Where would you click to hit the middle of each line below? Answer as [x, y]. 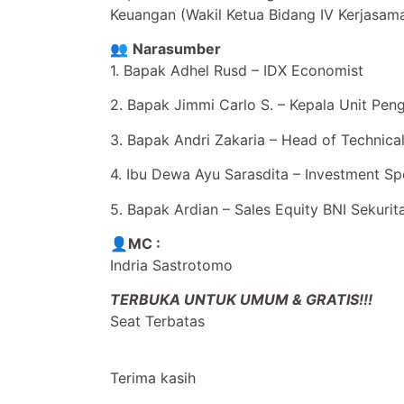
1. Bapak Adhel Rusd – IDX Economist [237, 70]
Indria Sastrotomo [171, 265]
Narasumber [177, 48]
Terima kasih [153, 377]
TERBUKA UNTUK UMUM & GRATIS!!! [241, 300]
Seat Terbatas [157, 321]
